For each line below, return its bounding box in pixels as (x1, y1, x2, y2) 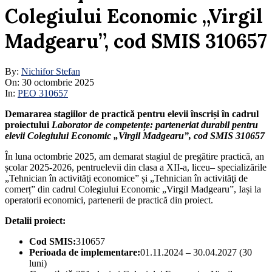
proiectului (5, 120, 52, 131)
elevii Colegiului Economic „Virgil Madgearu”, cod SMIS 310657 (5, 131, 265, 141)
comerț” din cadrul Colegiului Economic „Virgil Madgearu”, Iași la (5, 184, 261, 195)
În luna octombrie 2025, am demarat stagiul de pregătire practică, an (5, 151, 264, 162)
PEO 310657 (18, 88, 68, 99)
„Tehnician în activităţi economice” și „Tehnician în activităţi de (5, 173, 248, 184)
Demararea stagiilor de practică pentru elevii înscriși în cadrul (5, 109, 259, 120)
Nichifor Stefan (21, 66, 80, 77)
